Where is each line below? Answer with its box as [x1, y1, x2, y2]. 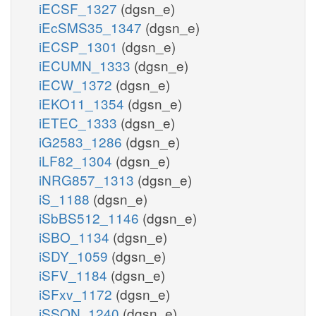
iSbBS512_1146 [39, 207, 142, 227]
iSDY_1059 [39, 245, 111, 265]
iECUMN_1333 [39, 55, 134, 75]
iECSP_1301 [39, 36, 121, 56]
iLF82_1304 [39, 150, 116, 170]
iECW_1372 [39, 74, 116, 94]
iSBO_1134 [39, 226, 113, 246]
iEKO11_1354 [39, 93, 128, 113]
